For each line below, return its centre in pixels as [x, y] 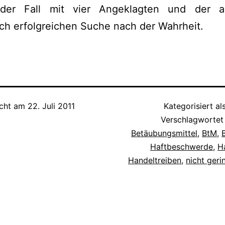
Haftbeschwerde [182, 147]
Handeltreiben [155, 160]
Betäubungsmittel [164, 133]
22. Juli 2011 [51, 106]
